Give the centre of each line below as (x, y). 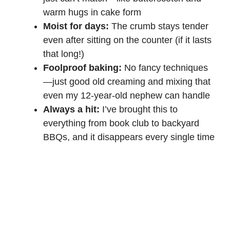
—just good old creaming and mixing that (127, 81)
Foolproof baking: (82, 68)
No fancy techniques (165, 68)
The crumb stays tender (159, 26)
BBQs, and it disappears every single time (129, 137)
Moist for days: (76, 26)
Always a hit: (71, 109)
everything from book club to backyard (121, 123)
